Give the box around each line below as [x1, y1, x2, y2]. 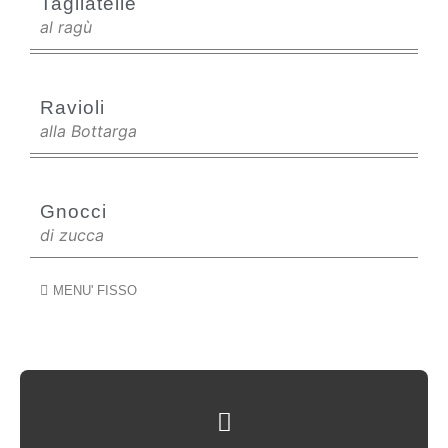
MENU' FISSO [52, 283, 137, 298]
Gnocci [40, 201, 107, 222]
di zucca [40, 225, 104, 245]
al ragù [40, 17, 92, 37]
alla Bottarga [40, 121, 137, 141]
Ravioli [40, 97, 105, 118]
